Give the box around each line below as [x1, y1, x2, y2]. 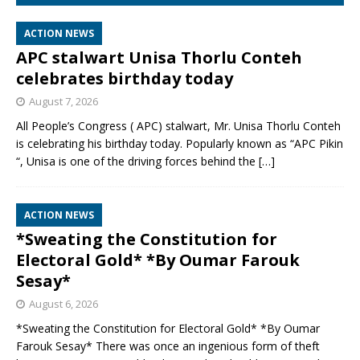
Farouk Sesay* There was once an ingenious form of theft [16, 337, 320, 354]
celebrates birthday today [16, 67, 233, 89]
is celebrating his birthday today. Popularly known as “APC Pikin [16, 135, 343, 151]
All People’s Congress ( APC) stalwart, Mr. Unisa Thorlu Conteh [16, 117, 341, 133]
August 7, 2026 [29, 93, 98, 108]
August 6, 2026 [29, 296, 98, 311]
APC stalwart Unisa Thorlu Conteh [16, 46, 302, 68]
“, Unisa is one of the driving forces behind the [16, 153, 259, 169]
